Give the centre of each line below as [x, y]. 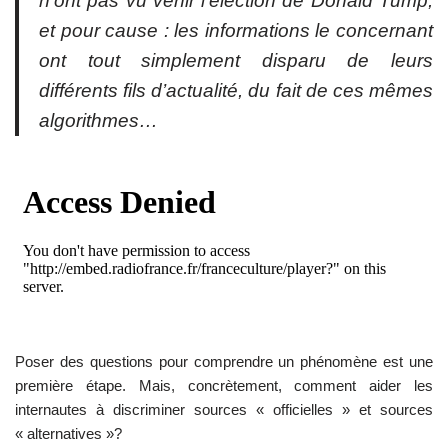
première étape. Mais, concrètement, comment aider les [224, 385]
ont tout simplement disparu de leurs [236, 60]
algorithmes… [98, 120]
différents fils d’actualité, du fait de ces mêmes [236, 90]
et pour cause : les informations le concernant [236, 30]
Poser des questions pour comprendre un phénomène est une [224, 361]
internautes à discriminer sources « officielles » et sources [224, 409]
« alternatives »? [68, 433]
